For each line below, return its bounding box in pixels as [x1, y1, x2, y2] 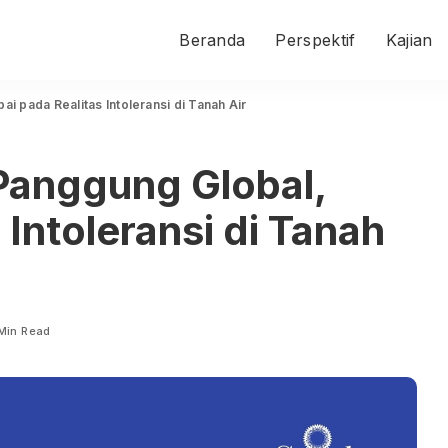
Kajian [385, 30, 433, 50]
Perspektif [275, 30, 356, 50]
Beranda [179, 30, 246, 50]
